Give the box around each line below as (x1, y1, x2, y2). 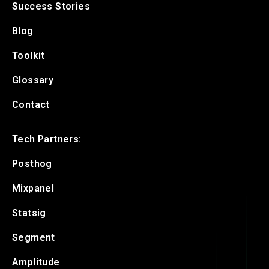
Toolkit (12, 50, 45, 62)
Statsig (12, 207, 46, 219)
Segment (12, 232, 55, 244)
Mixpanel (12, 183, 55, 195)
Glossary (12, 74, 54, 86)
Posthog (12, 158, 52, 170)
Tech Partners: (12, 133, 82, 145)
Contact (12, 99, 50, 111)
